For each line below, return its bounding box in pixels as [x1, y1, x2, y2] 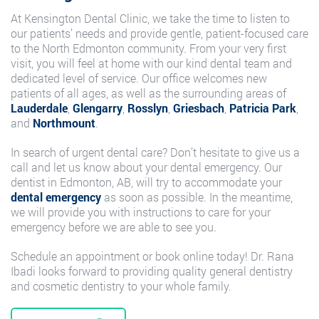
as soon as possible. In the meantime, [101, 189, 293, 205]
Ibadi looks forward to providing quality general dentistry [11, 263, 293, 279]
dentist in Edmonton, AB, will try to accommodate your [11, 174, 282, 190]
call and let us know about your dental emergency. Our [11, 159, 282, 175]
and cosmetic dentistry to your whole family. [11, 278, 231, 294]
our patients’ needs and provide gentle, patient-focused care [11, 26, 308, 41]
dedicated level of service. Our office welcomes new [11, 70, 267, 86]
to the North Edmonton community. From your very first [11, 41, 286, 56]
